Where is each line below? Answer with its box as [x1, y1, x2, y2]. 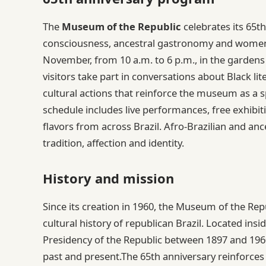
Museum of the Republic [62, 19, 181, 33]
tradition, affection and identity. [43, 135, 184, 150]
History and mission [43, 169, 174, 188]
